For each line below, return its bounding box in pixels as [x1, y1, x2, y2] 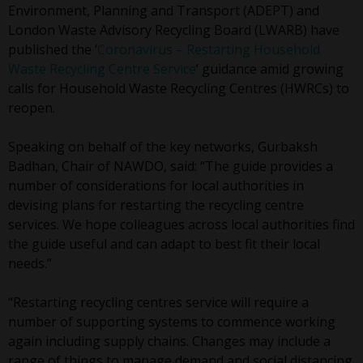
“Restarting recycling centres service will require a [8, 293, 309, 312]
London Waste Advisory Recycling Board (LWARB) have [8, 21, 340, 40]
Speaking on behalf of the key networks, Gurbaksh [8, 138, 318, 156]
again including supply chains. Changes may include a [8, 332, 331, 351]
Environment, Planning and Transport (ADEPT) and [8, 2, 319, 20]
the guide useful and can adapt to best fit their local [8, 235, 320, 254]
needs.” [8, 254, 52, 273]
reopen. [8, 99, 55, 117]
